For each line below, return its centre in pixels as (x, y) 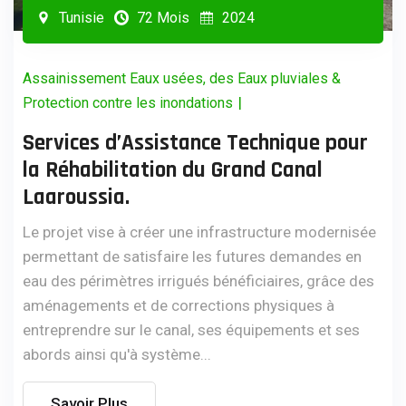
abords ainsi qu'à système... (117, 354)
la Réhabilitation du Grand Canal (173, 170)
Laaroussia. (76, 197)
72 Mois (161, 17)
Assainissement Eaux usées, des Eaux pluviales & (182, 78)
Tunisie (80, 17)
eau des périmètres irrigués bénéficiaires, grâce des (198, 280)
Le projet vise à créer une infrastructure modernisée (199, 232)
